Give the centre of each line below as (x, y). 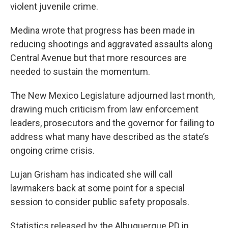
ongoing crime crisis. (52, 150)
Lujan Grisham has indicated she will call (91, 174)
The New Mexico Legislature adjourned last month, (112, 95)
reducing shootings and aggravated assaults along (111, 44)
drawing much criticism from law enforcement (104, 109)
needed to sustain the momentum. (80, 72)
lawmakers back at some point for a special (97, 188)
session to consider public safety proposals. (100, 202)
